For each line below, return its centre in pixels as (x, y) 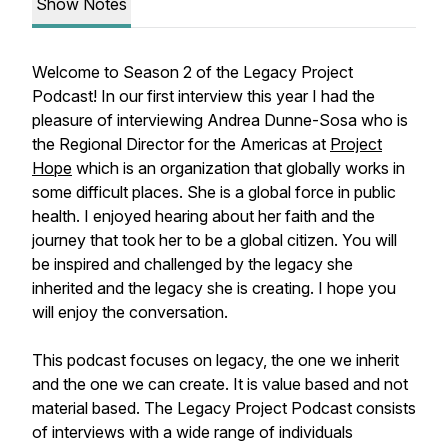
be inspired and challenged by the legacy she (192, 264)
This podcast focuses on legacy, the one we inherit (215, 360)
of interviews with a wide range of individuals (192, 432)
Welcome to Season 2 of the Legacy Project (192, 72)
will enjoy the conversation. (130, 312)
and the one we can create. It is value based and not (220, 384)
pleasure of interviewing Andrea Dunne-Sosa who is (220, 120)
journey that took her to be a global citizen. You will (214, 240)
